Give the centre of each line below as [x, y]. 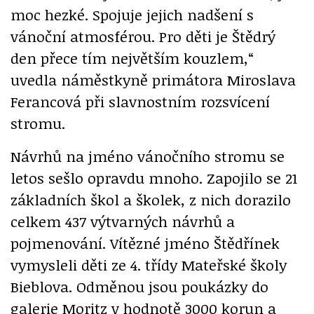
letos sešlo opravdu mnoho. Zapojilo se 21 [154, 177]
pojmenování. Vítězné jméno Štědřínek [145, 243]
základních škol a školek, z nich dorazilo [151, 199]
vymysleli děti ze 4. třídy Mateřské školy [149, 264]
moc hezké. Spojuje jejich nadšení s [132, 14]
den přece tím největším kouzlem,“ [132, 57]
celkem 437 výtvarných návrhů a [123, 221]
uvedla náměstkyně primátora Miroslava [153, 79]
